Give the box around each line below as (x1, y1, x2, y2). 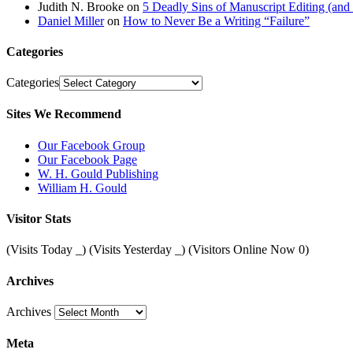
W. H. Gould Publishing (38, 166, 158, 180)
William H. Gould (38, 180, 127, 195)
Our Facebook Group (38, 138, 145, 152)
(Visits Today (6, 243, 76, 257)
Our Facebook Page (38, 152, 137, 166)
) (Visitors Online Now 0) (181, 243, 309, 257)
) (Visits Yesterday (82, 243, 175, 257)
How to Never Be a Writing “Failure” (123, 13, 310, 28)
